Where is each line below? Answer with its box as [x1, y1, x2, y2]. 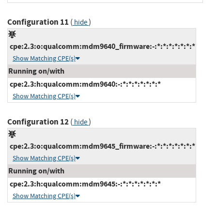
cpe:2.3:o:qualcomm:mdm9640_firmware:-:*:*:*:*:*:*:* [8, 41, 195, 51]
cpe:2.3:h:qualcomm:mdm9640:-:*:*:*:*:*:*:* [8, 78, 161, 89]
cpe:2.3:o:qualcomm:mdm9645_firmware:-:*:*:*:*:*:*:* [8, 140, 195, 151]
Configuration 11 [7, 16, 69, 28]
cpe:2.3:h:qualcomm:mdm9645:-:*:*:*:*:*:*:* [8, 178, 161, 189]
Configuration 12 [7, 116, 69, 127]
